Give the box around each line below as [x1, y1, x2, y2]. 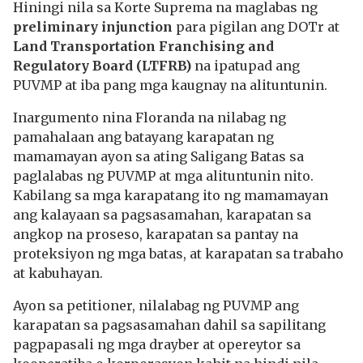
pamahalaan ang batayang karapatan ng [13, 129, 274, 145]
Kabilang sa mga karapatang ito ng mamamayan [13, 187, 328, 203]
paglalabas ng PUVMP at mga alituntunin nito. [13, 168, 314, 184]
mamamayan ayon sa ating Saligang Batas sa [13, 148, 304, 164]
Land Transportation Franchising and [13, 38, 274, 54]
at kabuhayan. [13, 265, 103, 281]
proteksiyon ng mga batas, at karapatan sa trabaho [13, 246, 344, 262]
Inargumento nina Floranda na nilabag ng [13, 109, 286, 126]
